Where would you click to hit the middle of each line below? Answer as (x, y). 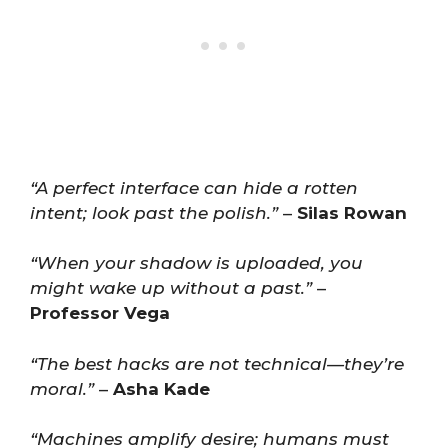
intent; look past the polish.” (154, 212)
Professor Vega (100, 313)
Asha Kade (161, 388)
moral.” (62, 388)
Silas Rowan (352, 212)
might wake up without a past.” (171, 288)
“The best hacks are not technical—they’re (217, 363)
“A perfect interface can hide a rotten (194, 187)
